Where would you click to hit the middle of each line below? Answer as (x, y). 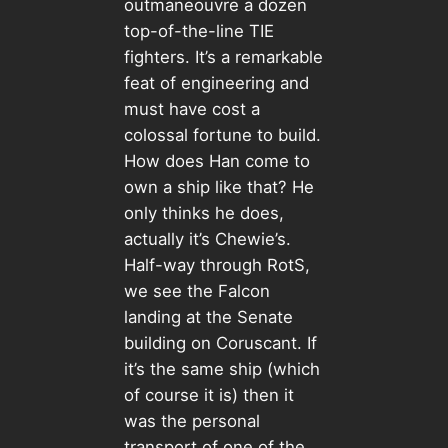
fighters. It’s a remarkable (223, 56)
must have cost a (191, 108)
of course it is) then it (208, 394)
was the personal (191, 420)
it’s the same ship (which (221, 368)
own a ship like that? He (218, 186)
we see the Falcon (196, 290)
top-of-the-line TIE (198, 30)
